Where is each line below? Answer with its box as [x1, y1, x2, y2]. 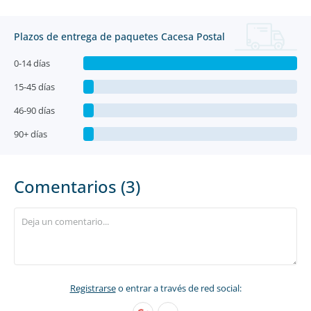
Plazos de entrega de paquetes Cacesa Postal [14, 30, 225, 43]
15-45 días [14, 81, 55, 93]
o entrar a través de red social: [115, 282, 242, 294]
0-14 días [14, 57, 50, 69]
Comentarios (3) [14, 175, 140, 198]
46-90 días [14, 104, 55, 117]
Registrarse [69, 282, 116, 294]
